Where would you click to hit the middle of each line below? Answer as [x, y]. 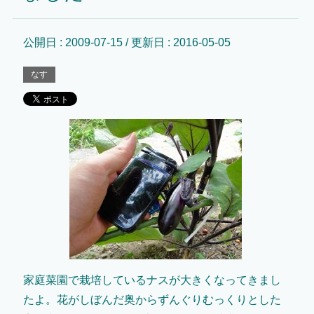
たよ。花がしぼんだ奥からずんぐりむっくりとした [152, 299]
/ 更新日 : [148, 42]
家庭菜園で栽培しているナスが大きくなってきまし [152, 280]
